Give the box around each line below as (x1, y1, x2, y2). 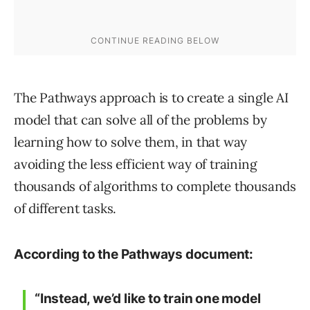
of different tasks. (14, 200, 117, 217)
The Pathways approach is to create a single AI (14, 89, 289, 107)
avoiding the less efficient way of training (14, 156, 257, 173)
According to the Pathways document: (14, 246, 253, 263)
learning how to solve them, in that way (14, 134, 248, 151)
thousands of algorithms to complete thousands (14, 178, 296, 195)
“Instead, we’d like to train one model (35, 291, 261, 307)
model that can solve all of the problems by (14, 111, 267, 129)
